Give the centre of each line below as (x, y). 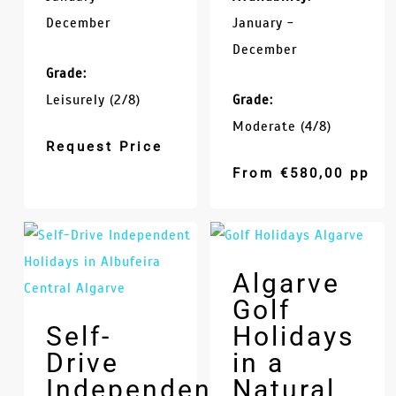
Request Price (104, 146)
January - (264, 23)
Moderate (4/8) (282, 126)
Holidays (294, 336)
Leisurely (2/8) (93, 99)
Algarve (287, 283)
